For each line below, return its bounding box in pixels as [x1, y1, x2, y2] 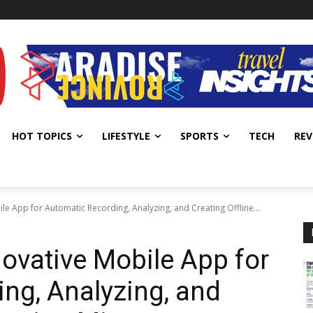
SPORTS [180, 129, 219, 143]
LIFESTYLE [102, 129, 150, 143]
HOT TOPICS [12, 129, 72, 143]
